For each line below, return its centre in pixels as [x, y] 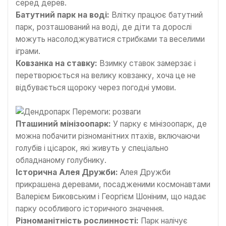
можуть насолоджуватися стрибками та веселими [110, 39]
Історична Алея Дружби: [67, 172]
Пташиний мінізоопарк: [63, 124]
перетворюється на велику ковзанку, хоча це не [106, 76]
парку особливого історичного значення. [90, 208]
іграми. [28, 51]
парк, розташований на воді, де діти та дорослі [104, 27]
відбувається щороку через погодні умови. [96, 88]
